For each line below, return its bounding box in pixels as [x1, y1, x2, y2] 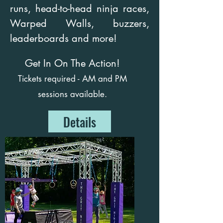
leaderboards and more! [10, 32, 123, 45]
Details [63, 112, 96, 131]
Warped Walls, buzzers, [10, 17, 149, 30]
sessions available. [37, 89, 107, 100]
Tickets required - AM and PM [17, 73, 127, 84]
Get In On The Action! [24, 57, 120, 70]
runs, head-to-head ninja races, [10, 2, 149, 15]
